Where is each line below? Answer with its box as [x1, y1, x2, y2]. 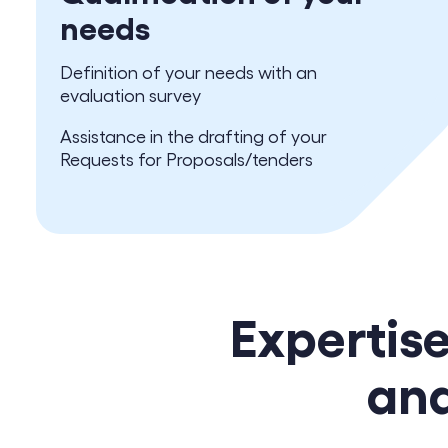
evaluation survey [60, 84, 201, 105]
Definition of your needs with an [60, 61, 317, 82]
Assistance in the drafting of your [60, 125, 327, 146]
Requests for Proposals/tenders [60, 148, 313, 169]
